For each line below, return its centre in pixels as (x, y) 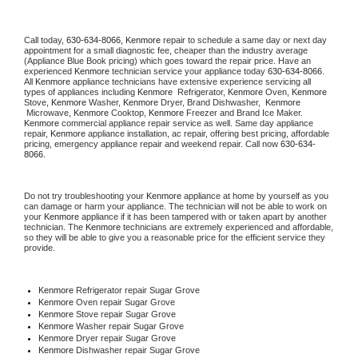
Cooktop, (129, 112)
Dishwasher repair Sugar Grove (139, 350)
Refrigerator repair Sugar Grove (136, 290)
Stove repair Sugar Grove (125, 314)
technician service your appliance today (189, 71)
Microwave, (49, 112)
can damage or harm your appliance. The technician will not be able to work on (175, 206)
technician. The (55, 227)
